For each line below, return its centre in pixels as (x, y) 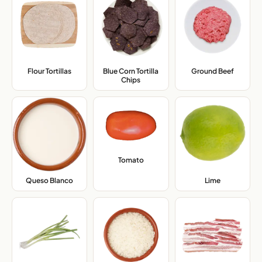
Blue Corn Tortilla (131, 71)
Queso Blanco (50, 180)
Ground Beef (212, 71)
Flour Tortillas (50, 71)
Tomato (131, 160)
